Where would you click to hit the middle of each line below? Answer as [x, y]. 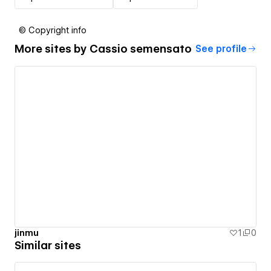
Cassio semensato [141, 49]
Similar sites [48, 246]
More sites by [52, 49]
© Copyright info [53, 30]
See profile [221, 49]
